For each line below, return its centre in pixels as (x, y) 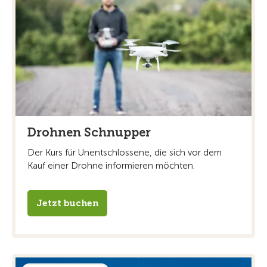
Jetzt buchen (67, 203)
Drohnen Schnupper (89, 132)
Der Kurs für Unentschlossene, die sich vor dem (125, 152)
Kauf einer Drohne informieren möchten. (111, 165)
